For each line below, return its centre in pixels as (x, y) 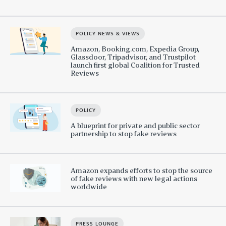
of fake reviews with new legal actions (134, 178)
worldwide (89, 186)
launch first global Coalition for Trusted (135, 65)
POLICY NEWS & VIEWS (108, 33)
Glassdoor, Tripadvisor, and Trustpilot (133, 57)
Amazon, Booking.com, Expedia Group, (135, 49)
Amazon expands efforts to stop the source (142, 170)
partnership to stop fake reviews (124, 133)
